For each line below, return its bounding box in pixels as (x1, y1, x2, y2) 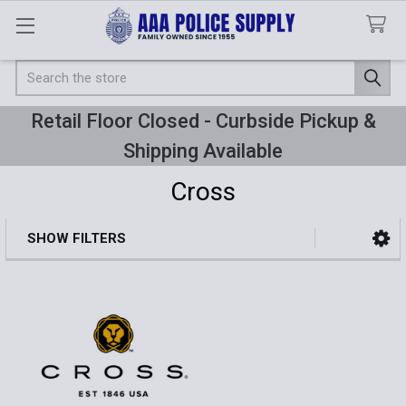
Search (14, 61, 57, 78)
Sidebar (20, 249, 99, 276)
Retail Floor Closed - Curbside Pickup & (30, 109, 376, 132)
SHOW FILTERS (26, 229, 126, 246)
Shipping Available (123, 139, 283, 162)
